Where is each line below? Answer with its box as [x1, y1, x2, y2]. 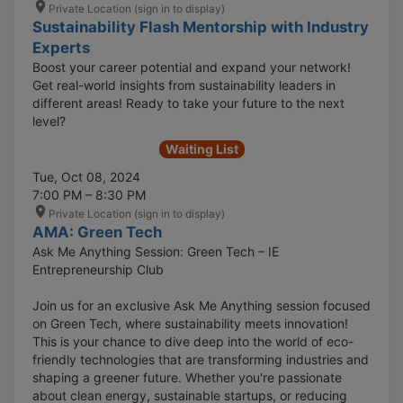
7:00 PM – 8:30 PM [32, 186, 146, 202]
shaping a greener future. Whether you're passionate [32, 369, 342, 385]
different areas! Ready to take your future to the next [32, 94, 345, 111]
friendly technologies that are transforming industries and [32, 351, 369, 367]
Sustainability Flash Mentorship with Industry [32, 17, 369, 36]
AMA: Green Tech [32, 222, 162, 241]
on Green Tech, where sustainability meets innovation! [32, 315, 348, 331]
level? [32, 112, 66, 129]
